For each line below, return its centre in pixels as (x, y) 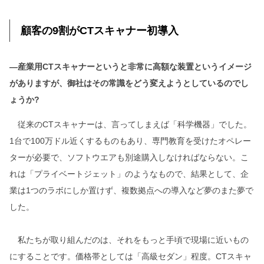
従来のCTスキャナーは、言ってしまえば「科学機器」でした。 (131, 125)
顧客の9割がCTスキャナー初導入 (99, 30)
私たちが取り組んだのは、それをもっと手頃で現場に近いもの (129, 240)
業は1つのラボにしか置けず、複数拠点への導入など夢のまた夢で (131, 191)
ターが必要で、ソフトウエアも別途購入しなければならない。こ (129, 158)
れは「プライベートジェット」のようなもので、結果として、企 (129, 174)
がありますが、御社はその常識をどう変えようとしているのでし (129, 83)
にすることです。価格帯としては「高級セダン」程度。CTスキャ (131, 257)
